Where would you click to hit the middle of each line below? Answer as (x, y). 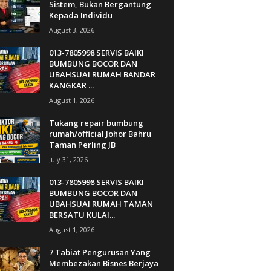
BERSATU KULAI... (82, 214)
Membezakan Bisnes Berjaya (103, 263)
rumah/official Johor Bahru (100, 133)
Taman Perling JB (82, 144)
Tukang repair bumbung (96, 122)
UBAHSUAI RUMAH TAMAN (101, 204)
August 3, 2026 (71, 30)
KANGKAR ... (71, 85)
